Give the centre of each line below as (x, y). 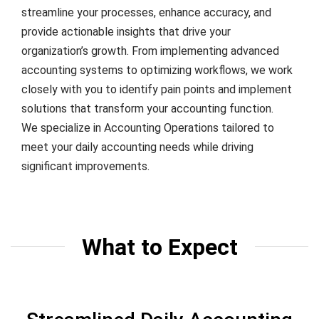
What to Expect (159, 247)
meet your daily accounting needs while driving (137, 147)
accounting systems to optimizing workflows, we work (157, 70)
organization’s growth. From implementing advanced (150, 51)
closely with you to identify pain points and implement (157, 89)
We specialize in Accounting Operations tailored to (148, 127)
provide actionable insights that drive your (126, 31)
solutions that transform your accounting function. (147, 108)
